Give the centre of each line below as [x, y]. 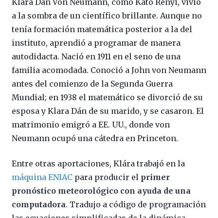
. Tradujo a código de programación [136, 205]
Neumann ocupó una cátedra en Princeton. [95, 138]
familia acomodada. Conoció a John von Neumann [109, 70]
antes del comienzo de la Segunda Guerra [92, 84]
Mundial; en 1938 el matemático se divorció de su [107, 98]
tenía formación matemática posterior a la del [102, 29]
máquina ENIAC [42, 177]
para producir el [107, 177]
